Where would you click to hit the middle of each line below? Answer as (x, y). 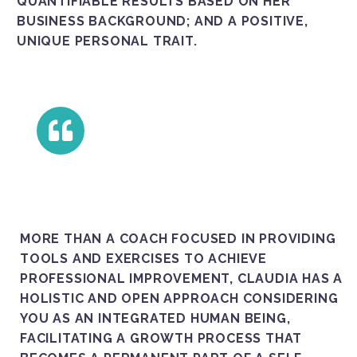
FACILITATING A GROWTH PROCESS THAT (161, 338)
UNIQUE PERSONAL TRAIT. (107, 41)
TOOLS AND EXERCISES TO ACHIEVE (144, 258)
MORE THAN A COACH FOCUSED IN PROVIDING (178, 238)
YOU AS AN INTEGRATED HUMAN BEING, (155, 318)
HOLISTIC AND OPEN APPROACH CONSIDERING (179, 298)
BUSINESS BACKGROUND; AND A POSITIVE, (163, 21)
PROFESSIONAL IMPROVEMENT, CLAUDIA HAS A (182, 278)
